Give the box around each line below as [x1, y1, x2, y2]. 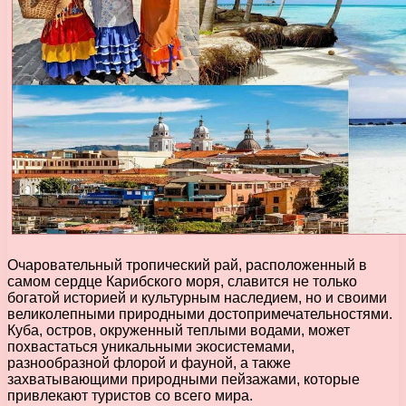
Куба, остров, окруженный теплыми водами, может [7, 323, 350, 339]
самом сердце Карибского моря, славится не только [7, 274, 357, 290]
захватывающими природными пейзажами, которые [7, 372, 360, 388]
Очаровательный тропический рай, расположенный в [7, 257, 367, 274]
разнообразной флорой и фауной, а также [7, 355, 291, 372]
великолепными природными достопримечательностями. [7, 306, 392, 323]
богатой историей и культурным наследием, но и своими [7, 290, 387, 306]
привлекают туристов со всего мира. [7, 388, 253, 404]
